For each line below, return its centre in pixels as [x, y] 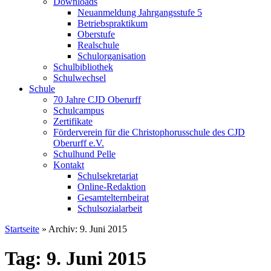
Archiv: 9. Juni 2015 [88, 229]
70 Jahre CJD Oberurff [97, 99]
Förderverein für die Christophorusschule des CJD [149, 132]
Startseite [22, 229]
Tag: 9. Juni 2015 [76, 259]
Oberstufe [96, 34]
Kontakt [69, 165]
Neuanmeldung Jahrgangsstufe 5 [140, 12]
